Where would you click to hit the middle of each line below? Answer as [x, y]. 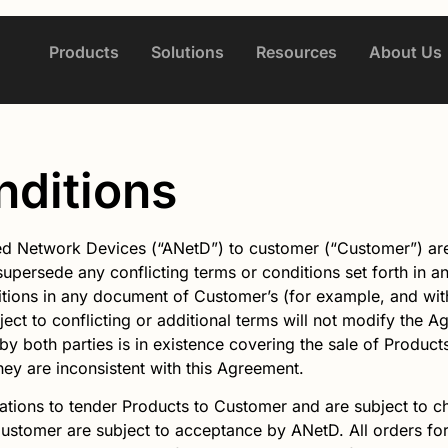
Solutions [187, 52]
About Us [405, 52]
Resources [296, 52]
